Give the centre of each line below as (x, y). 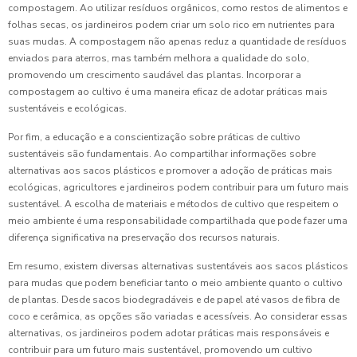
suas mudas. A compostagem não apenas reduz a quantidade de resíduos (177, 41)
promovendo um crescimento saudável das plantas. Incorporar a (155, 75)
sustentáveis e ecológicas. (67, 108)
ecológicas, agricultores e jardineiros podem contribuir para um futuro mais (178, 187)
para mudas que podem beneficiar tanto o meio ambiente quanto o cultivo (175, 283)
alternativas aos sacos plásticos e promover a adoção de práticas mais (170, 171)
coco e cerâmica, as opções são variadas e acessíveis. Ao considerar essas (178, 316)
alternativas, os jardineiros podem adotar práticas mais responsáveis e (169, 333)
